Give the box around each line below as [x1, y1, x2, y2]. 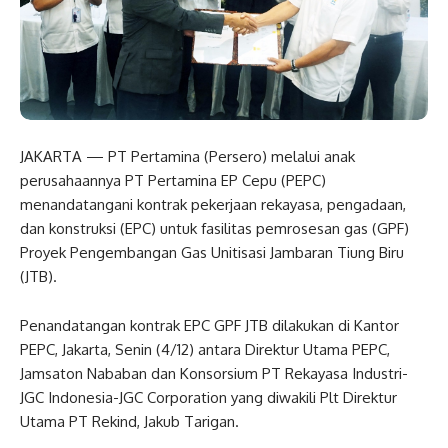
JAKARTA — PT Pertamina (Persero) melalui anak [20, 146, 355, 166]
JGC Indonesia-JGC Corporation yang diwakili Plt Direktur [20, 387, 397, 407]
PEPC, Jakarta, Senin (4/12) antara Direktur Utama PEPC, [20, 339, 390, 359]
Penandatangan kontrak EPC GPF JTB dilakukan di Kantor [20, 315, 399, 335]
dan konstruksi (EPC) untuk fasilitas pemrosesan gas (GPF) [20, 218, 409, 238]
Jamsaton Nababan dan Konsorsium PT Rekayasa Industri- [20, 363, 408, 383]
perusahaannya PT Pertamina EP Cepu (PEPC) [20, 170, 326, 190]
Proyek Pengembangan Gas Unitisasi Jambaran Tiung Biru [20, 242, 404, 262]
